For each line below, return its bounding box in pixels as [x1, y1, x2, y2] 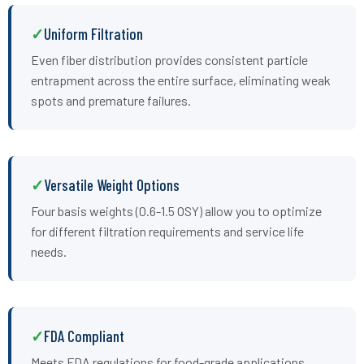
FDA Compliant [44, 326, 124, 345]
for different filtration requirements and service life [31, 223, 304, 239]
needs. [31, 243, 67, 259]
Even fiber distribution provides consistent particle [31, 51, 308, 67]
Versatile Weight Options [44, 175, 180, 194]
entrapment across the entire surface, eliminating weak [31, 71, 331, 88]
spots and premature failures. [31, 92, 191, 108]
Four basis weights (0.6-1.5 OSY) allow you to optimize [31, 202, 322, 219]
